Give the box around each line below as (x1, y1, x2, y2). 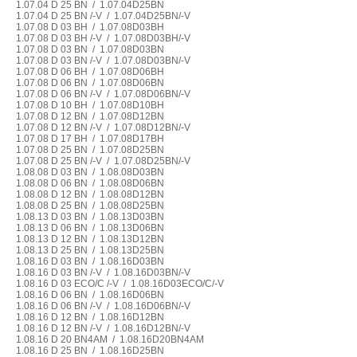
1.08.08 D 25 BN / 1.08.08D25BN (13, 200, 167, 211)
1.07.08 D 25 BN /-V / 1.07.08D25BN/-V (13, 155, 193, 167)
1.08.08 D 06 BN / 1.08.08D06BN (13, 178, 167, 189)
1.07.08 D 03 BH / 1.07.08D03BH (13, 22, 167, 33)
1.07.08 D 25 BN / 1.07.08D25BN (13, 144, 167, 155)
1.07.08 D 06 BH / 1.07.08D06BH (13, 66, 167, 77)
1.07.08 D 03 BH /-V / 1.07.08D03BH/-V (13, 33, 193, 44)
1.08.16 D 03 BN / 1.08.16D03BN (13, 256, 167, 267)
